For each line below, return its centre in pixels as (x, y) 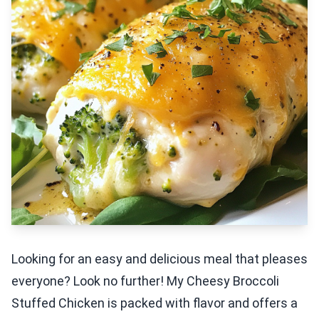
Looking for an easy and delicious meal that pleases (159, 259)
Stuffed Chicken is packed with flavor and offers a (155, 303)
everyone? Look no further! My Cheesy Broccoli (145, 281)
